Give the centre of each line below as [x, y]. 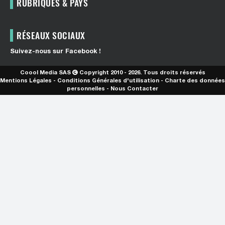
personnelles [86, 88]
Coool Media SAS [45, 72]
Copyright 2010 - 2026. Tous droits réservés [141, 72]
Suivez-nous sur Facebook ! [55, 51]
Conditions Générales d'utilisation [108, 80]
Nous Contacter [134, 88]
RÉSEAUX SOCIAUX [51, 35]
